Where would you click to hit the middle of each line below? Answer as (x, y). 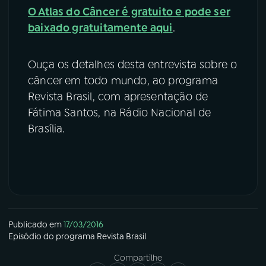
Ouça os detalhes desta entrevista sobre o (133, 65)
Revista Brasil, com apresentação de (118, 97)
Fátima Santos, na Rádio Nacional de (120, 113)
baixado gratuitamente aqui (100, 28)
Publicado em (35, 225)
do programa (69, 237)
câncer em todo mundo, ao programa (123, 81)
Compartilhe (138, 258)
